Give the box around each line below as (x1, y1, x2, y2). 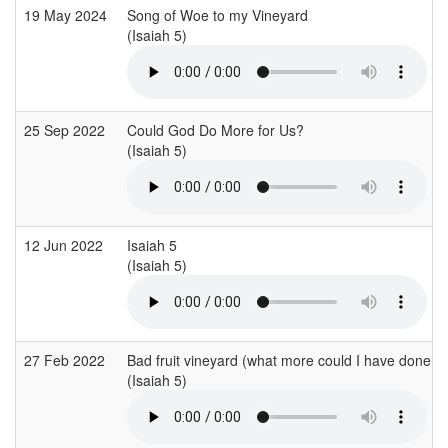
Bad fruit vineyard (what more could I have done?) (127, 349, 444, 370)
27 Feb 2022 (24, 349, 109, 370)
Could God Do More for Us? (127, 119, 304, 140)
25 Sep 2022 (24, 119, 109, 140)
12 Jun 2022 (24, 234, 107, 255)
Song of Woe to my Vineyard (127, 4, 308, 25)
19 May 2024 (24, 4, 111, 25)
